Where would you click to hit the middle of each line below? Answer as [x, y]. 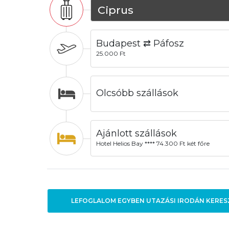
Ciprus [115, 10]
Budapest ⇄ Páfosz [140, 44]
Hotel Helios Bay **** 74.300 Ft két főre [153, 144]
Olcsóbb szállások [137, 93]
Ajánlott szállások [136, 133]
